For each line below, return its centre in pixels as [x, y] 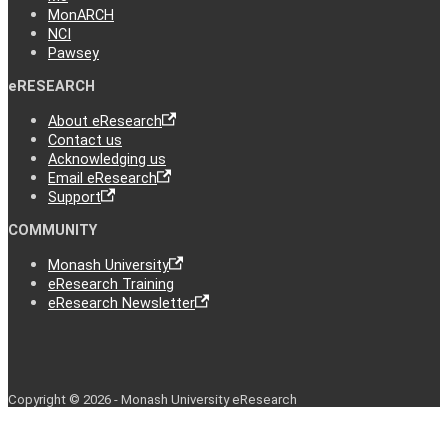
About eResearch [105, 121]
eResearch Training [111, 284]
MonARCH [81, 15]
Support [74, 197]
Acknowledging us [107, 159]
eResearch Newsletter [121, 303]
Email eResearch [102, 178]
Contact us [85, 140]
